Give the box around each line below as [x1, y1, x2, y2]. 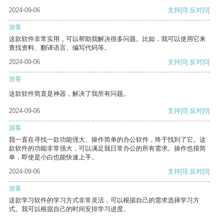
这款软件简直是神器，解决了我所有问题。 [9, 90, 130, 98]
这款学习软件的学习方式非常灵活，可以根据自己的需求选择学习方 [9, 197, 199, 204]
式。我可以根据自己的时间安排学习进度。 [9, 205, 130, 213]
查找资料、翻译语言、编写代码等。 [9, 44, 110, 52]
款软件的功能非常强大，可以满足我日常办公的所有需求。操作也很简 [9, 145, 206, 153]
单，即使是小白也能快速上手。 [9, 153, 98, 161]
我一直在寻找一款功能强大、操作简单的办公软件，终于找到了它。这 [9, 136, 206, 144]
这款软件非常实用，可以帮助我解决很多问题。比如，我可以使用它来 [9, 35, 206, 43]
